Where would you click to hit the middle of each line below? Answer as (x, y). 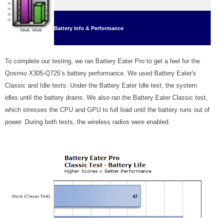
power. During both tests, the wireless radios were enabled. (88, 122)
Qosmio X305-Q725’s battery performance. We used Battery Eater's (100, 73)
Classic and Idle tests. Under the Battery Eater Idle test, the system (101, 85)
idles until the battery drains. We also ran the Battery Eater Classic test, (106, 98)
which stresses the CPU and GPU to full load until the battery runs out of (107, 110)
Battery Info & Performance (89, 28)
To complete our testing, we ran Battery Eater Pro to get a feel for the (102, 61)
